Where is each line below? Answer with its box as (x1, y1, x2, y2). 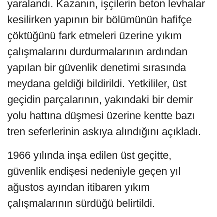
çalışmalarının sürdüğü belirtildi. (7, 197, 155, 209)
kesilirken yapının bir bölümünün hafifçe (7, 13, 192, 26)
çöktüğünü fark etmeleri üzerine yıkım (7, 29, 182, 42)
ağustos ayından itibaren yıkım (7, 181, 150, 193)
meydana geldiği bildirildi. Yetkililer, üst (7, 77, 186, 90)
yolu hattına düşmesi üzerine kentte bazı (7, 109, 195, 122)
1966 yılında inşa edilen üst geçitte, (7, 149, 171, 161)
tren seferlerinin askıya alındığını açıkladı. (7, 125, 201, 138)
